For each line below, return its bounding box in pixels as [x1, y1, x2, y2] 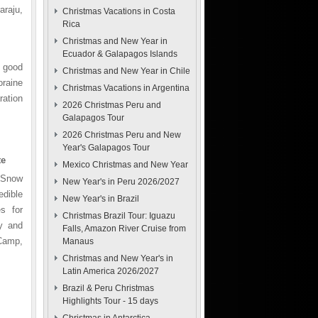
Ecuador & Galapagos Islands [62, 49, 177, 59]
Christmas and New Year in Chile [62, 66, 190, 76]
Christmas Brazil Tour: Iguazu [62, 211, 175, 221]
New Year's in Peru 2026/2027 [62, 177, 180, 187]
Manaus [62, 236, 94, 246]
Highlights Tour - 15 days [62, 296, 158, 306]
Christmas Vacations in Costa [62, 6, 175, 16]
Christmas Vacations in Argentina [62, 83, 190, 93]
